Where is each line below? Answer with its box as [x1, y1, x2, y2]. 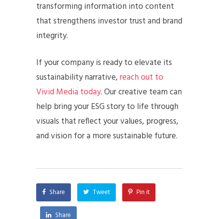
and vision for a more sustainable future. [36, 130, 177, 143]
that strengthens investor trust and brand [36, 15, 182, 28]
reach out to [120, 71, 163, 84]
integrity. [36, 29, 68, 43]
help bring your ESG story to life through [36, 100, 178, 113]
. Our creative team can [101, 86, 182, 99]
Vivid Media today [36, 86, 101, 99]
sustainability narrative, [36, 71, 120, 84]
